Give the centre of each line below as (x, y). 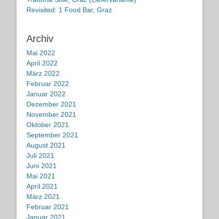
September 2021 (52, 135)
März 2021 (43, 196)
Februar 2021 (48, 207)
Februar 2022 (48, 83)
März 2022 (43, 73)
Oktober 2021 (48, 124)
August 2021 (46, 145)
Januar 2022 (46, 94)
